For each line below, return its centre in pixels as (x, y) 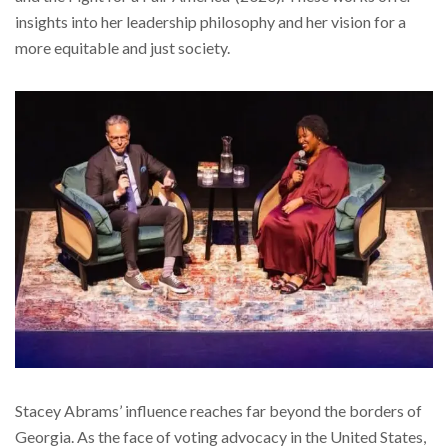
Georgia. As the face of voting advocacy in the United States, (220, 436)
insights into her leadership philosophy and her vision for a (210, 22)
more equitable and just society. (122, 48)
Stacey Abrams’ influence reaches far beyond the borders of (218, 410)
